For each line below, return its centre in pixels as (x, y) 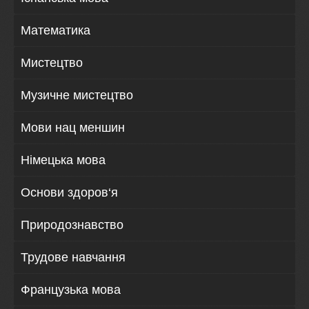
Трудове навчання (73, 258)
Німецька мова (63, 160)
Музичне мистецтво (77, 96)
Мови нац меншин (73, 128)
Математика (56, 31)
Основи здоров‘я (69, 193)
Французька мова (71, 290)
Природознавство (72, 225)
